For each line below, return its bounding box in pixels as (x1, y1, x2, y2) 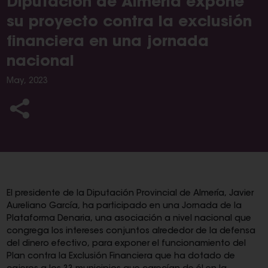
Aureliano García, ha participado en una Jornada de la (6, 202, 242, 211)
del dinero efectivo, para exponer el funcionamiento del (6, 240, 246, 248)
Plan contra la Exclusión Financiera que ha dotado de (6, 252, 235, 261)
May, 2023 (6, 77, 48, 86)
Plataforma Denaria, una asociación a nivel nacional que (6, 215, 251, 223)
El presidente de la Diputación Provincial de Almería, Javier (6, 190, 254, 198)
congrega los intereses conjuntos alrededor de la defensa (6, 227, 255, 236)
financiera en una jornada (6, 35, 209, 50)
